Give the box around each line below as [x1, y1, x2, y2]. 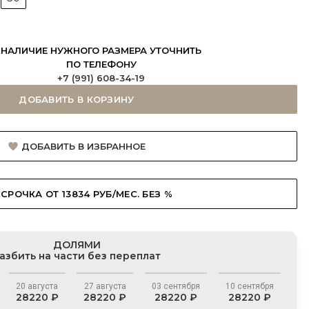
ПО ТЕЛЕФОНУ [66, 59, 137, 70]
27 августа [83, 281, 126, 291]
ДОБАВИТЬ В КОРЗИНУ [19, 94, 134, 105]
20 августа [16, 281, 59, 291]
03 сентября [151, 281, 200, 291]
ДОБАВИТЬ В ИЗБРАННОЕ [21, 141, 146, 152]
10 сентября [225, 281, 274, 291]
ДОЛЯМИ [52, 239, 101, 251]
